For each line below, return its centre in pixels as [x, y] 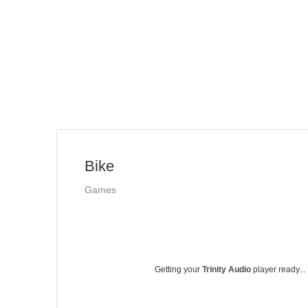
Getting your [178, 269]
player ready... [278, 269]
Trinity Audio [227, 269]
